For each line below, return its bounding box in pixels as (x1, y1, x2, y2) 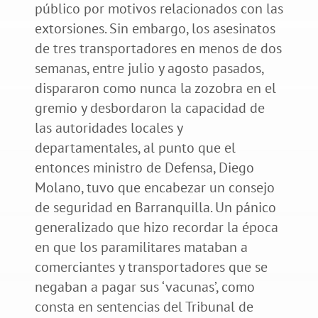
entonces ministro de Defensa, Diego (34, 158, 254, 177)
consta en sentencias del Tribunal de (34, 297, 253, 316)
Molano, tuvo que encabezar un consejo (34, 177, 275, 197)
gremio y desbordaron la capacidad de (34, 98, 265, 117)
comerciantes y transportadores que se (34, 257, 268, 276)
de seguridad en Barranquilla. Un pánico (34, 197, 276, 216)
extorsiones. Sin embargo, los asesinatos (34, 18, 275, 38)
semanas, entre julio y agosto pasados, (34, 58, 263, 77)
